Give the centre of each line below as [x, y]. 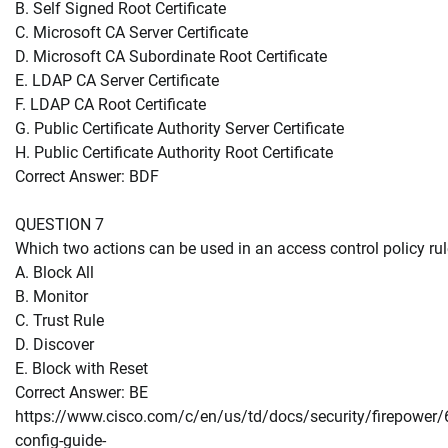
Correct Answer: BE [81, 392]
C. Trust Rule [59, 320]
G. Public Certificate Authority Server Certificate [179, 128]
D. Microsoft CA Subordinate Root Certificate [171, 56]
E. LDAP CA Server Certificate [117, 80]
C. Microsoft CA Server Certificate [131, 32]
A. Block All [54, 272]
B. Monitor [51, 296]
